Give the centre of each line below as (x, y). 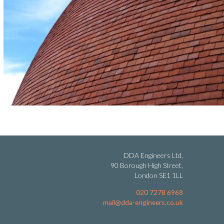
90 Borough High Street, (146, 165)
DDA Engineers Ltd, (153, 155)
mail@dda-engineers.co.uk (143, 202)
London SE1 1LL (158, 175)
